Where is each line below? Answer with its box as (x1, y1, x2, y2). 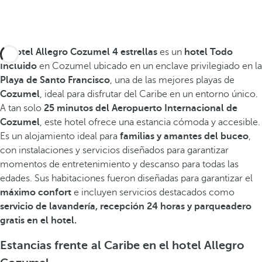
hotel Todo (184, 46, 233, 57)
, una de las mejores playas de (110, 74, 235, 85)
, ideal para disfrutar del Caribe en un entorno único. (40, 88, 258, 99)
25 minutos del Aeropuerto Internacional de (42, 102, 237, 113)
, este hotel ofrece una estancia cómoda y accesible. (40, 116, 260, 127)
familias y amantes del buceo (120, 130, 249, 142)
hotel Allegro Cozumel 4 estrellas (10, 46, 157, 57)
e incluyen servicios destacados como (71, 187, 235, 198)
